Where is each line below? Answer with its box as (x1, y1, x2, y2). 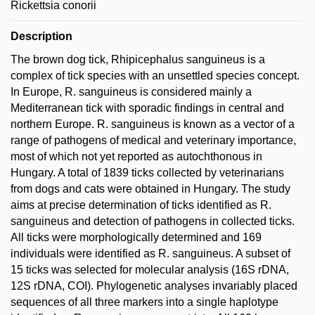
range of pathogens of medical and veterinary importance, (11, 134, 296, 146)
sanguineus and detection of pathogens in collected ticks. (11, 215, 295, 227)
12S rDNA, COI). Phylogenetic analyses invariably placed (11, 280, 297, 292)
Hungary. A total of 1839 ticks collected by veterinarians (11, 167, 284, 179)
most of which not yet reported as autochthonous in (11, 150, 262, 162)
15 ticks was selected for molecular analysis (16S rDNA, (11, 264, 289, 276)
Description (11, 30, 72, 42)
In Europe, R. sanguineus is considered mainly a (11, 86, 252, 98)
